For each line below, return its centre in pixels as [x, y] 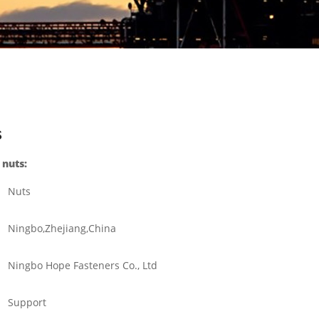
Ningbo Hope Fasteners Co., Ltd [82, 265]
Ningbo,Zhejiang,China [62, 228]
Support [27, 302]
